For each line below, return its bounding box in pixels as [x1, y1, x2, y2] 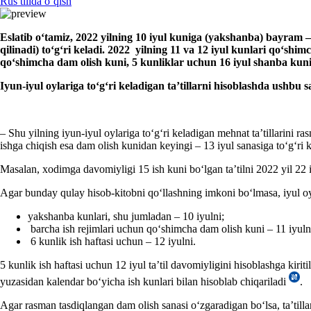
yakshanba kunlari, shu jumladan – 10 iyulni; [28, 210, 224, 222]
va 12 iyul [183, 43, 228, 56]
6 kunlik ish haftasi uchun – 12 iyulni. [28, 235, 196, 247]
